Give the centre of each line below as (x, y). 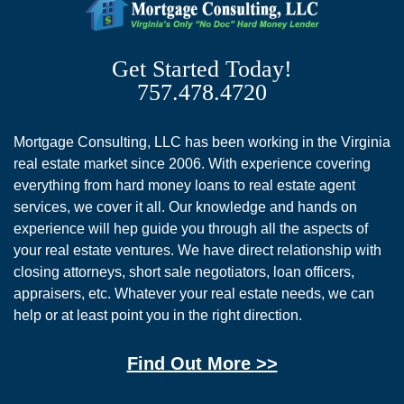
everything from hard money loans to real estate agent (184, 185)
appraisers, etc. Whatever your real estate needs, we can (194, 293)
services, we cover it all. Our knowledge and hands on (185, 207)
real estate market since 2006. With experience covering (192, 163)
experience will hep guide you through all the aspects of (191, 228)
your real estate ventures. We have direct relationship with (197, 250)
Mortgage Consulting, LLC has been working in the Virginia (202, 142)
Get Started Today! (202, 69)
